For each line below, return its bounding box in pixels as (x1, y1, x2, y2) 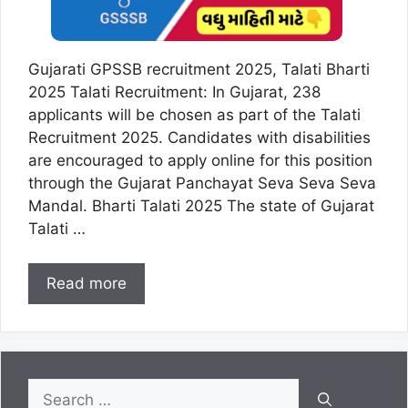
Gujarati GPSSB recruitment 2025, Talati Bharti (28, 59, 370, 78)
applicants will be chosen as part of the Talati (28, 105, 361, 124)
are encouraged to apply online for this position (28, 150, 372, 169)
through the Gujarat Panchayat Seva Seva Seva (28, 173, 376, 192)
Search (27, 380, 78, 399)
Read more (46, 274, 127, 293)
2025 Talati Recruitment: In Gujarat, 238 (28, 82, 321, 101)
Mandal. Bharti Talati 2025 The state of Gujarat (28, 196, 374, 215)
